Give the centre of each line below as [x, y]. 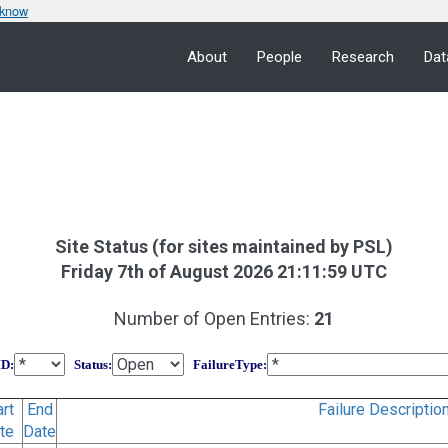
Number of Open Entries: [214, 318]
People [279, 57]
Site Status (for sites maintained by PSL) [224, 246]
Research [363, 57]
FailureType [223, 364]
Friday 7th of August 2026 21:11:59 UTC [224, 271]
